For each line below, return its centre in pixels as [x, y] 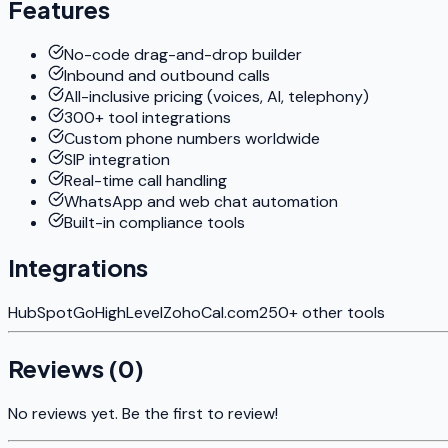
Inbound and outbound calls [167, 75]
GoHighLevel [118, 313]
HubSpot [40, 313]
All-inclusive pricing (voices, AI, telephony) [216, 96]
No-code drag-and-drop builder [183, 54]
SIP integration [117, 159]
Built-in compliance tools [154, 222]
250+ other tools [322, 313]
